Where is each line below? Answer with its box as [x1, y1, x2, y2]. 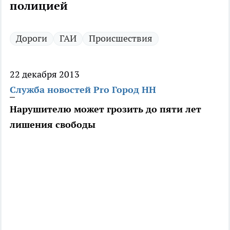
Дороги [16, 32, 47, 45]
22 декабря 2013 [10, 68, 80, 81]
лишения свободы [10, 119, 95, 131]
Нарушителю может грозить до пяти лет [10, 103, 201, 116]
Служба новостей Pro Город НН [10, 84, 156, 96]
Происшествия [89, 32, 152, 45]
